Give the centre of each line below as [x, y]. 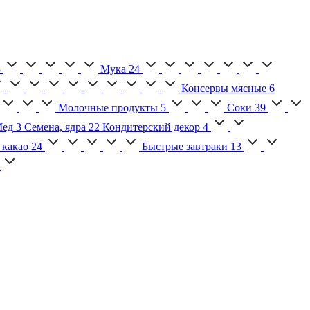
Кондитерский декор [151, 127]
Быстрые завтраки [185, 147]
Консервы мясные [224, 89]
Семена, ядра [55, 127]
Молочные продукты [108, 108]
